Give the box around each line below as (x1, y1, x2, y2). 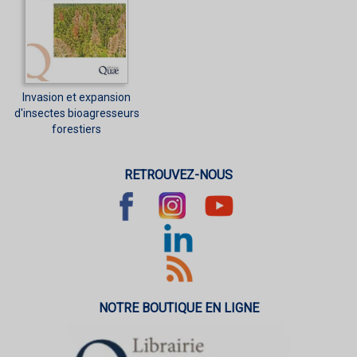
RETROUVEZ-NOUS (124, 167, 233, 182)
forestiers (52, 122, 101, 135)
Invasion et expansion (22, 90, 131, 104)
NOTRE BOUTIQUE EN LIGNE (98, 300, 259, 316)
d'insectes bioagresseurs (14, 106, 139, 120)
